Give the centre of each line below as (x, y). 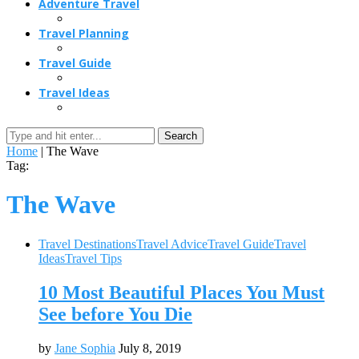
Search (181, 136)
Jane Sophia (85, 348)
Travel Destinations (87, 244)
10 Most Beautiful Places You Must (182, 292)
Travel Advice (172, 244)
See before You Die (115, 314)
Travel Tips (93, 258)
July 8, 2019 (150, 348)
